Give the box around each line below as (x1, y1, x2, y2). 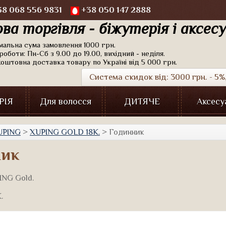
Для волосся (40, 96, 91, 106)
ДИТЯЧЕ (124, 96, 160, 106)
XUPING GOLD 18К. (30, 128, 100, 137)
